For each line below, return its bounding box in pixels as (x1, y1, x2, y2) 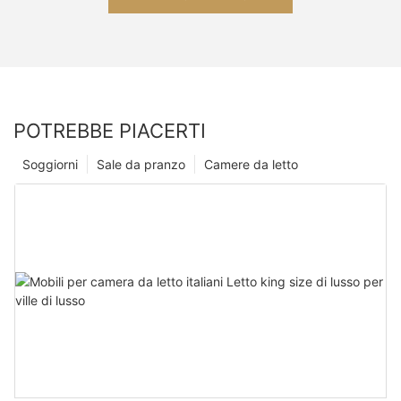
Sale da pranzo (97, 156, 185, 172)
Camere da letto (204, 156, 298, 172)
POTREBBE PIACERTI (13, 118, 206, 142)
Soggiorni (22, 156, 78, 172)
